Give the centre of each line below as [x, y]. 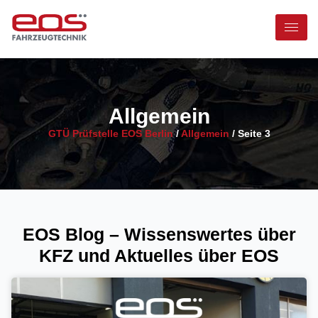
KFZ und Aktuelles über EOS [159, 255]
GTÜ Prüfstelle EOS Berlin [110, 134]
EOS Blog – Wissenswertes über [159, 234]
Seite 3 [254, 134]
